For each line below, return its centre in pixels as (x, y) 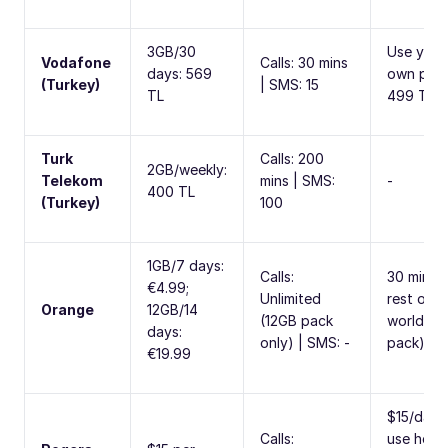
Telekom (72, 180)
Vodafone (76, 62)
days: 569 (179, 73)
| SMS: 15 (289, 84)
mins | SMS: (297, 180)
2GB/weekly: (187, 169)
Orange (67, 309)
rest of (410, 298)
